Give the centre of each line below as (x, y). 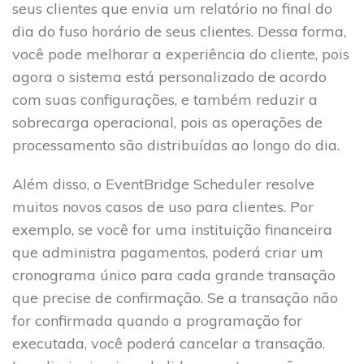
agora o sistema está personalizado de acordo (169, 76)
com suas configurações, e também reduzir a (165, 99)
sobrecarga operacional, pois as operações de (167, 122)
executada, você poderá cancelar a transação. (169, 343)
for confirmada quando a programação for (157, 320)
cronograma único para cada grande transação (174, 275)
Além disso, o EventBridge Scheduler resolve (163, 184)
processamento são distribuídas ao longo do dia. (176, 145)
